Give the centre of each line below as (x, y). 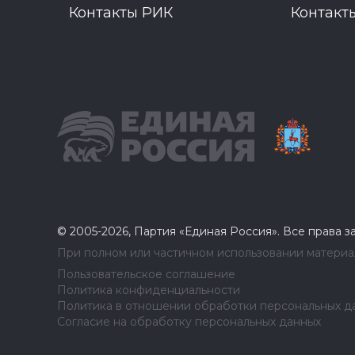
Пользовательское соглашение (146, 274)
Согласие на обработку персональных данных (189, 322)
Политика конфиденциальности (149, 290)
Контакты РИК (121, 13)
